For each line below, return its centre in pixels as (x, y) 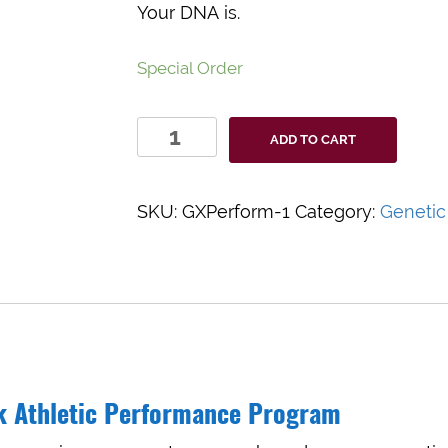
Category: (337, 211)
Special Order (190, 68)
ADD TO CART (313, 139)
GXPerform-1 (236, 211)
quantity (170, 153)
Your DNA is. (188, 12)
